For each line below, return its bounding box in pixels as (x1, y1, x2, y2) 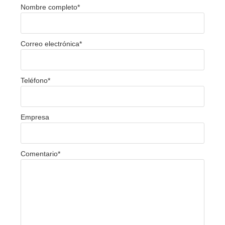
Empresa (21, 113, 49, 121)
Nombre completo (21, 3, 77, 11)
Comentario (21, 149, 58, 158)
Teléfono (21, 76, 48, 84)
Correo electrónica (21, 39, 79, 48)
